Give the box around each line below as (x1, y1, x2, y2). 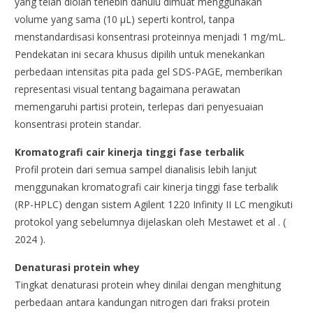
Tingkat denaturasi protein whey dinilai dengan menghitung (15, 278, 282, 292)
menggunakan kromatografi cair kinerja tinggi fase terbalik (15, 180, 279, 194)
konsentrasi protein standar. (15, 117, 142, 131)
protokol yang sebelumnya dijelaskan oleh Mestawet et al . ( (15, 215, 286, 229)
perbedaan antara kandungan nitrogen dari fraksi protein (15, 296, 270, 310)
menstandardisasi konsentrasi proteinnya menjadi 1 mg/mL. (15, 30, 286, 44)
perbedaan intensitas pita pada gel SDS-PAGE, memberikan (15, 65, 283, 79)
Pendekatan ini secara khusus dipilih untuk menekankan (15, 48, 265, 61)
